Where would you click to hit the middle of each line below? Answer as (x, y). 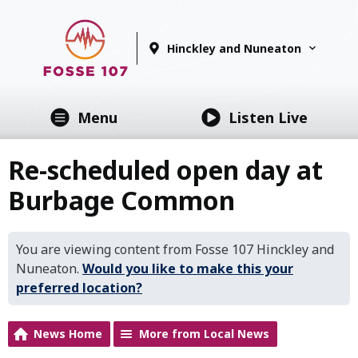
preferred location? (79, 288)
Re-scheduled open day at (165, 170)
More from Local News (204, 334)
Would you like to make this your (188, 268)
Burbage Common (121, 200)
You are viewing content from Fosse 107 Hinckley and (175, 249)
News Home (68, 334)
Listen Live (268, 117)
